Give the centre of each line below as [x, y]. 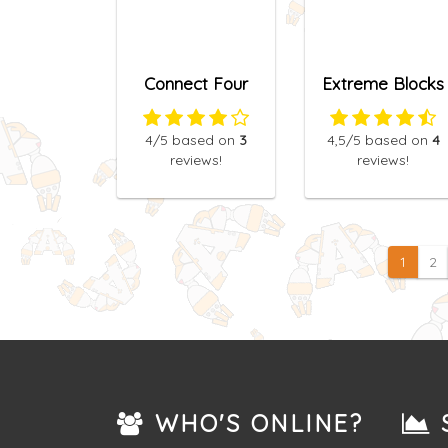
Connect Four [195, 84]
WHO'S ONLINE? [254, 423]
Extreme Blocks [383, 84]
